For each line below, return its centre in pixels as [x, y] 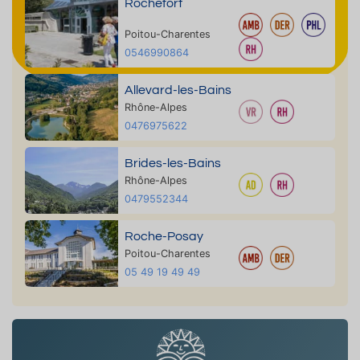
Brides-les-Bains [172, 164]
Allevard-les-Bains [178, 90]
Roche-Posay [164, 237]
